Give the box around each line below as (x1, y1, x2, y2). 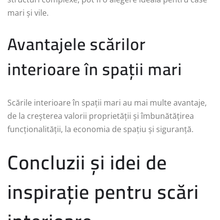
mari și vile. (7, 7, 49, 19)
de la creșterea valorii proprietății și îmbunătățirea (7, 110, 194, 122)
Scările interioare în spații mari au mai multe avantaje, (7, 97, 207, 109)
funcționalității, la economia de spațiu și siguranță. (7, 124, 193, 135)
